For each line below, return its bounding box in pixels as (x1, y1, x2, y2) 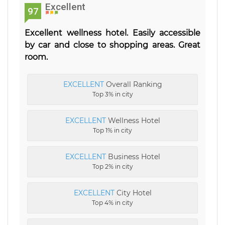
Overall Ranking (103, 79, 162, 89)
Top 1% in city (93, 126, 132, 134)
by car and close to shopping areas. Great (25, 40, 200, 50)
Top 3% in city (92, 90, 133, 98)
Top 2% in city (92, 162, 133, 170)
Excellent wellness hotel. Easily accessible (25, 28, 200, 38)
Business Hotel (105, 152, 160, 161)
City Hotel (114, 188, 152, 197)
